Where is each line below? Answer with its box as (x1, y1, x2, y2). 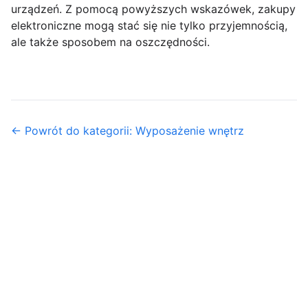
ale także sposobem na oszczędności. (11, 35, 210, 49)
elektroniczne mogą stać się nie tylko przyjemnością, (11, 19, 287, 33)
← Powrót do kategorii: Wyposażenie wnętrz (11, 124, 244, 138)
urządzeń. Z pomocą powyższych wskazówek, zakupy (11, 2, 296, 16)
